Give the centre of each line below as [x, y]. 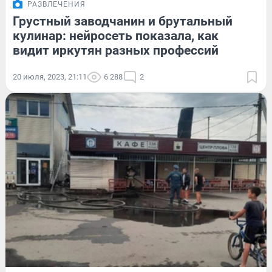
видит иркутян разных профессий [116, 50]
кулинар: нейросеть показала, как [116, 36]
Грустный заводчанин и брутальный [123, 21]
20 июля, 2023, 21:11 [50, 76]
